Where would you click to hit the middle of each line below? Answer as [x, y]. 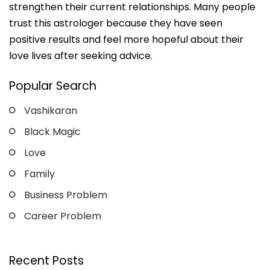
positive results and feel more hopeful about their [126, 40]
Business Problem [66, 195]
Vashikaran [51, 111]
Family [39, 174]
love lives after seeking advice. [81, 56]
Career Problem [63, 216]
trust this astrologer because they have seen [116, 24]
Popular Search [53, 86]
